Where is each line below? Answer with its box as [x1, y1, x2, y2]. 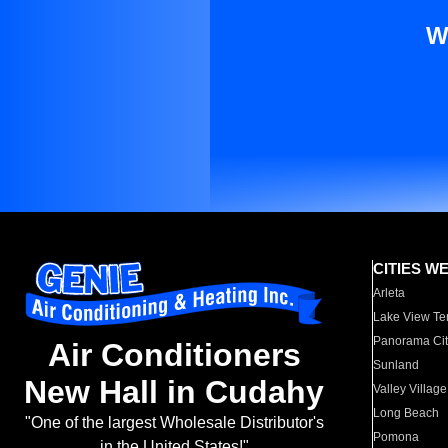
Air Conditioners [47, 337, 301, 374]
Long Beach [373, 406, 440, 420]
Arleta [373, 286, 406, 300]
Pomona [373, 430, 420, 444]
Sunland [373, 358, 420, 372]
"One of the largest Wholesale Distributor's [24, 414, 324, 432]
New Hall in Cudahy [24, 374, 324, 411]
